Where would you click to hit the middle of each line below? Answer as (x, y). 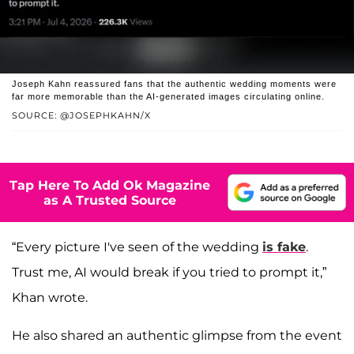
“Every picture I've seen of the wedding (137, 247)
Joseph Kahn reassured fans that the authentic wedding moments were (174, 84)
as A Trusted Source (110, 200)
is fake (284, 247)
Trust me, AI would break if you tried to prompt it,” (169, 273)
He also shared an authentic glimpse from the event (177, 336)
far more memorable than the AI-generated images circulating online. (168, 97)
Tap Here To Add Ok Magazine (110, 185)
